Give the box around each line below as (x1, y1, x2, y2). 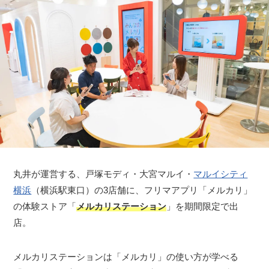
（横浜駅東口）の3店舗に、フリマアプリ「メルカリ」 (31, 185, 253, 196)
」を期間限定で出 (166, 201, 239, 212)
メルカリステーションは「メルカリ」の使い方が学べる (13, 252, 239, 262)
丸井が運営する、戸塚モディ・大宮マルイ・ (13, 169, 194, 180)
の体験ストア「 (13, 201, 77, 212)
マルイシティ (193, 169, 248, 180)
